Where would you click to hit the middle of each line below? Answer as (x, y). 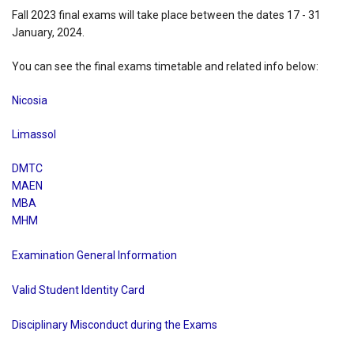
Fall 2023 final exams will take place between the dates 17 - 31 (166, 15)
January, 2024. (48, 33)
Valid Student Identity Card (78, 290)
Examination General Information (94, 255)
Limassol (34, 134)
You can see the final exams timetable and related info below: (165, 67)
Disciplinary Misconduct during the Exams (115, 324)
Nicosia (31, 100)
